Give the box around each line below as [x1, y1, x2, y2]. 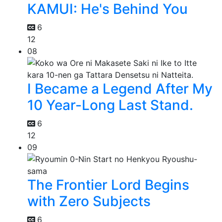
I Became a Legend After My [27, 80, 213, 98]
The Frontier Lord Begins [27, 176, 189, 194]
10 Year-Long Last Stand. [27, 97, 193, 114]
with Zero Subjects [27, 193, 151, 210]
